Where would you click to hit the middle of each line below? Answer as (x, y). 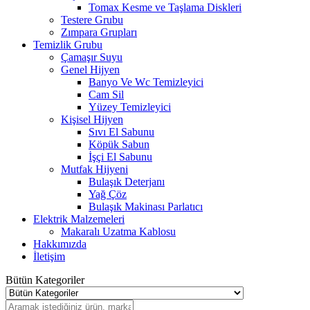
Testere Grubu (92, 19)
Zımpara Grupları (99, 32)
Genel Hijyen (90, 69)
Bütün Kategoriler (45, 280)
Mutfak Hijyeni (94, 169)
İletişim (49, 256)
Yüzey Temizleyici (130, 107)
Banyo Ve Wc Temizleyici (146, 82)
